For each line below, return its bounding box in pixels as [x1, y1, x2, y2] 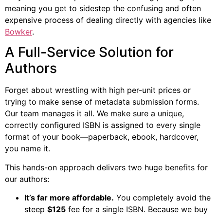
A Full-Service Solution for [5, 44, 174, 61]
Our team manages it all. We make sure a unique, [5, 109, 184, 119]
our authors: [5, 174, 49, 184]
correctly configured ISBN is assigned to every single [5, 120, 200, 130]
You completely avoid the [114, 193, 211, 203]
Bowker [5, 27, 32, 37]
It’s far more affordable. [24, 193, 114, 203]
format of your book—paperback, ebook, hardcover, [5, 132, 199, 142]
